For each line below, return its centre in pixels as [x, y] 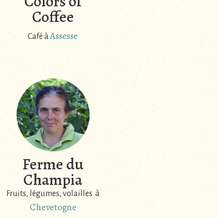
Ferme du [53, 164]
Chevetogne [53, 207]
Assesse [64, 36]
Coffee [53, 17]
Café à [39, 37]
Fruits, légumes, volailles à [53, 193]
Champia [53, 179]
